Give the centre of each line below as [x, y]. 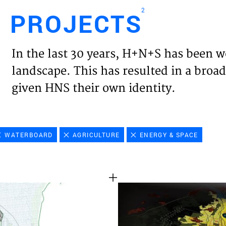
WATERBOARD [29, 135]
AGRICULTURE [96, 135]
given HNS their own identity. [94, 88]
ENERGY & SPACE [169, 135]
